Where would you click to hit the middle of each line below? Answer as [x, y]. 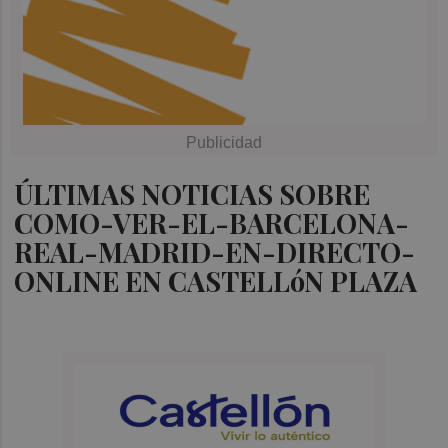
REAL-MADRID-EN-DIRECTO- [215, 251]
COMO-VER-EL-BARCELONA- [212, 222]
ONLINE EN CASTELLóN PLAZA [216, 280]
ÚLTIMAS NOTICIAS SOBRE [192, 193]
